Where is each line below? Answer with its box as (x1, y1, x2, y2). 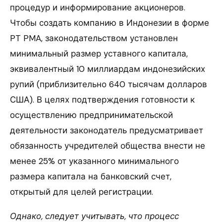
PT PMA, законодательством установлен (10, 32, 178, 44)
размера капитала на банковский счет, (10, 170, 171, 182)
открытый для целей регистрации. (10, 186, 153, 197)
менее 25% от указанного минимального (10, 155, 179, 166)
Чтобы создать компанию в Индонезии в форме (10, 17, 209, 28)
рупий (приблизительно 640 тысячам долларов (10, 78, 207, 90)
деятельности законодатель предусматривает (10, 124, 203, 136)
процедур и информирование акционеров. (10, 1, 185, 13)
